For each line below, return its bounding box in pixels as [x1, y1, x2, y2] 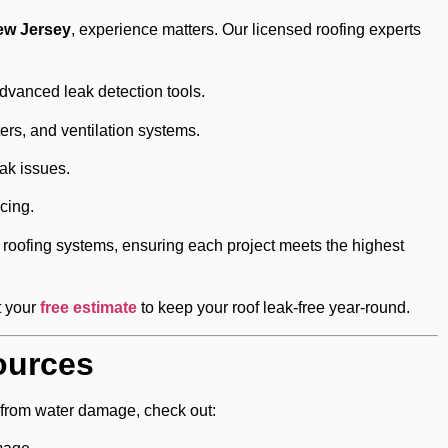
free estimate [40, 299, 138, 317]
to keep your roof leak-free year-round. [137, 299, 411, 317]
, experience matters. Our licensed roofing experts [71, 20, 421, 38]
